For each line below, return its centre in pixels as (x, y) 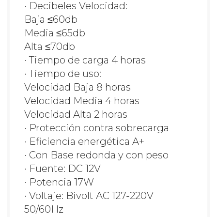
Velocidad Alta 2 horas (76, 115)
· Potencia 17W (59, 182)
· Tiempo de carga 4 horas (85, 60)
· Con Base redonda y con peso (96, 155)
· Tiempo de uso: (63, 74)
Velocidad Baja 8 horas (77, 87)
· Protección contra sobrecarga (97, 128)
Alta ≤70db (50, 47)
